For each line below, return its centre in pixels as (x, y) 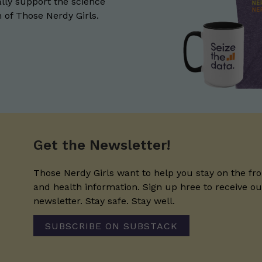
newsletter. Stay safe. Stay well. (104, 201)
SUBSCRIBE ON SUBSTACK (111, 226)
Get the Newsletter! (101, 145)
